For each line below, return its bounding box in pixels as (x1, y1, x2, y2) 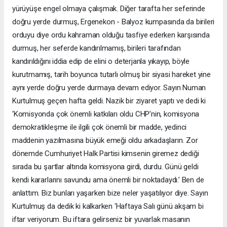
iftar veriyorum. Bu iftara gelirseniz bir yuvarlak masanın (12, 214, 190, 224)
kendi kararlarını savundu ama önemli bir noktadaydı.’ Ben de (12, 175, 204, 184)
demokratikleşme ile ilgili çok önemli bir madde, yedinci (12, 122, 187, 132)
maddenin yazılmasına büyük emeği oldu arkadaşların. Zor (12, 135, 198, 145)
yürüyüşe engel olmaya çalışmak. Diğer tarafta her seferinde (12, 4, 205, 13)
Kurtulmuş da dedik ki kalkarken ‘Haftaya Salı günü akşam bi (12, 201, 204, 211)
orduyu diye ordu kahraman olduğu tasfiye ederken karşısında (12, 30, 210, 40)
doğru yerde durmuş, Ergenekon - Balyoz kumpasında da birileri (12, 17, 215, 26)
